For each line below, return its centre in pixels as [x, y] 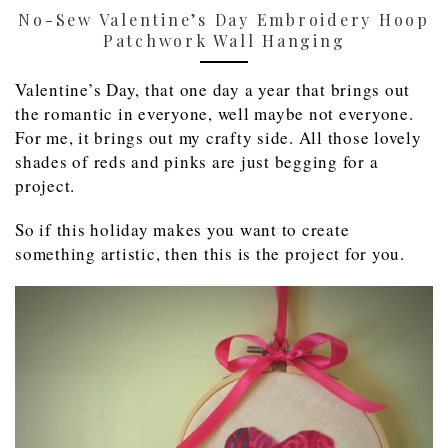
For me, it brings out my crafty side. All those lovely [218, 138]
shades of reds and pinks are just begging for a [197, 162]
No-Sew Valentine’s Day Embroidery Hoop [224, 20]
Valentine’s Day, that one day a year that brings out [212, 90]
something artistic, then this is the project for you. [210, 254]
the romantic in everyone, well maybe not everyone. [214, 114]
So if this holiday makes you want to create [182, 230]
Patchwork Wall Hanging [224, 41]
